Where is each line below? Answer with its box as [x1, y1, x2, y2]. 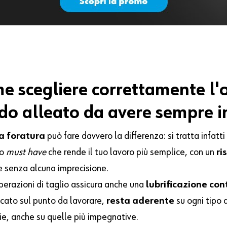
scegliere [18, 81, 88, 100]
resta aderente [106, 196, 175, 206]
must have [6, 147, 47, 158]
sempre [156, 104, 214, 123]
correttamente [92, 81, 206, 100]
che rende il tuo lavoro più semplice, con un [46, 147, 217, 158]
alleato [22, 104, 80, 123]
